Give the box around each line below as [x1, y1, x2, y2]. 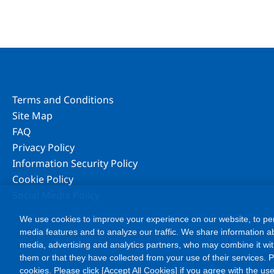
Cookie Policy [12, 172, 73, 186]
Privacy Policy [12, 141, 75, 154]
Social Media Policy [12, 188, 100, 202]
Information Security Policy [12, 157, 138, 170]
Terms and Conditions [12, 93, 114, 106]
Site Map [12, 109, 53, 122]
